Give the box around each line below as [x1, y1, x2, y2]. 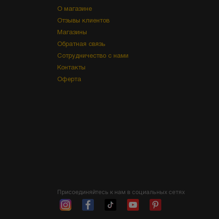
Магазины [57, 30, 87, 36]
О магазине [57, 6, 92, 12]
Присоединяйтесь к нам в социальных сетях [57, 188, 185, 196]
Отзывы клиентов [57, 18, 109, 24]
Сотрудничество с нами [57, 53, 129, 59]
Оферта [57, 77, 81, 83]
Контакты [57, 65, 86, 71]
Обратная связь [57, 42, 105, 47]
